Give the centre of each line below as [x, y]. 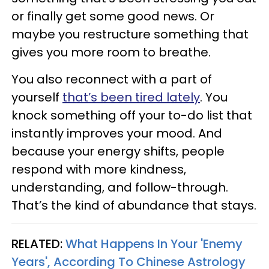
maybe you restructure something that [130, 34]
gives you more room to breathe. [111, 52]
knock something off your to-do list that [132, 115]
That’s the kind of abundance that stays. [134, 205]
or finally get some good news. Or [113, 16]
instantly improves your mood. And [117, 133]
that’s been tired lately [131, 97]
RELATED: [38, 244]
